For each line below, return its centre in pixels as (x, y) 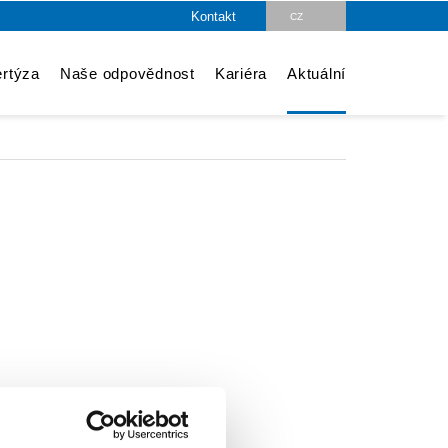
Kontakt (213, 16)
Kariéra (240, 73)
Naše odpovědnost (127, 73)
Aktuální (316, 73)
